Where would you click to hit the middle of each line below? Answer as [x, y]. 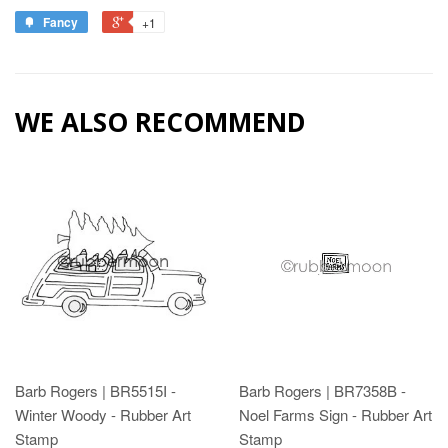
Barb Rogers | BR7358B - [322, 390]
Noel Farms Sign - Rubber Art [335, 414]
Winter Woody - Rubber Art [103, 414]
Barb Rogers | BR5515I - [95, 390]
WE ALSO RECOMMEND [160, 121]
